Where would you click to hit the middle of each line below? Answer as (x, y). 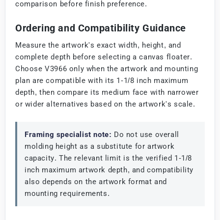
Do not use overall (145, 134)
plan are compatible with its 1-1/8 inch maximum (102, 80)
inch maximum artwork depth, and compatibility (109, 170)
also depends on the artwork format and (96, 181)
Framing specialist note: (68, 134)
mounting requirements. (67, 193)
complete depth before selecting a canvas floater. (104, 57)
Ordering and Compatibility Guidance (101, 28)
